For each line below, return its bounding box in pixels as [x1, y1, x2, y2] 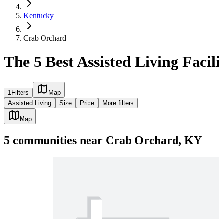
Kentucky [23, 11, 54, 20]
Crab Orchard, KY [106, 133, 202, 147]
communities [10, 133, 77, 147]
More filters [102, 99, 134, 107]
